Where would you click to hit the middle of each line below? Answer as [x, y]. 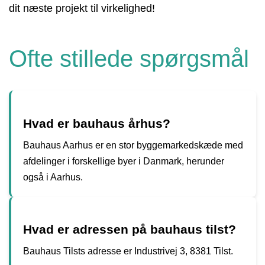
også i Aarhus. [53, 177]
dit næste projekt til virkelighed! [82, 9]
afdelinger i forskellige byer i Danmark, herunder [124, 161]
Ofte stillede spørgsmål [129, 59]
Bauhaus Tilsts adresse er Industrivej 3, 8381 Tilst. [128, 251]
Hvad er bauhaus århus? [97, 123]
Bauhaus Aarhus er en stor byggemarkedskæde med [133, 145]
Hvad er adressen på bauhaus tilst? [130, 229]
